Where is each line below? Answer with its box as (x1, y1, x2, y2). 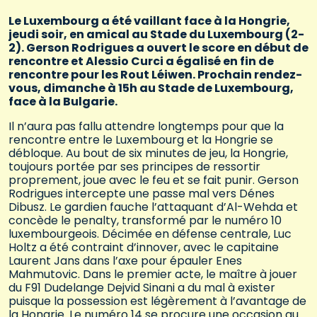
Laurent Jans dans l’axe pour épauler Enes (8, 253, 242, 270)
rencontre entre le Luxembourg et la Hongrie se (8, 132, 273, 149)
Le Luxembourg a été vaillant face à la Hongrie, (8, 13, 290, 30)
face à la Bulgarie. (8, 93, 117, 110)
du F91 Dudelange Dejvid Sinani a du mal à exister (8, 279, 275, 296)
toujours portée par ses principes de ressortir (8, 158, 260, 175)
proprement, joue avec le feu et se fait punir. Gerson (8, 172, 299, 189)
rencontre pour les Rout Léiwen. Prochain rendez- (8, 67, 302, 83)
